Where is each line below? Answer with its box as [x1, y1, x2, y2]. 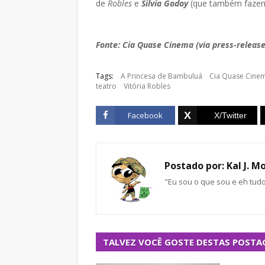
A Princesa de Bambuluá [121, 71, 202, 81]
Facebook [127, 110, 163, 121]
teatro [96, 81, 117, 91]
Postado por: [164, 159, 224, 172]
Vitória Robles [124, 81, 170, 91]
